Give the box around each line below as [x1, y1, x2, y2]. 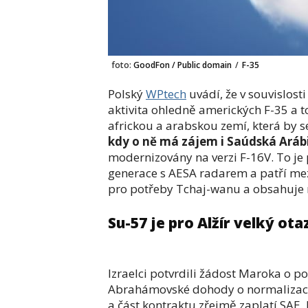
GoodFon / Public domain [131, 59, 232, 71]
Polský [108, 86, 146, 102]
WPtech [146, 86, 186, 102]
